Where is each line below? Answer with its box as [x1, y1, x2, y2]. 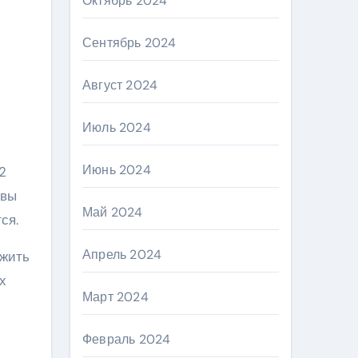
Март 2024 [82, 288, 149, 305]
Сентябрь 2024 [82, 34, 177, 51]
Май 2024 [82, 204, 143, 221]
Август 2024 [82, 77, 158, 93]
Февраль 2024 [82, 331, 171, 348]
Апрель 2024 [82, 246, 162, 263]
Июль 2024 [82, 119, 151, 136]
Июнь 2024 [82, 161, 151, 178]
